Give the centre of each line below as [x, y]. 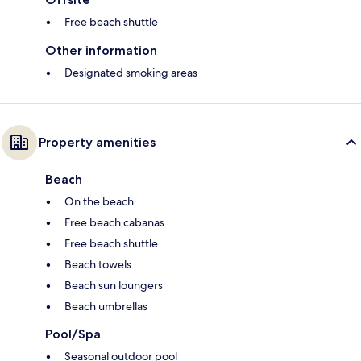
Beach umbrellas [106, 307]
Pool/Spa [73, 334]
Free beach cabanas [114, 223]
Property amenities [97, 143]
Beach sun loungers [114, 286]
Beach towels [98, 265]
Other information [101, 51]
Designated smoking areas [131, 73]
